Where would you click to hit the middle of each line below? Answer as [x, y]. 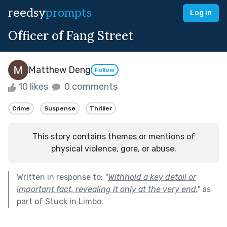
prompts [69, 13]
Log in [201, 13]
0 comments [90, 87]
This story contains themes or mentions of [113, 136]
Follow [105, 70]
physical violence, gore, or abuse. [113, 148]
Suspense [60, 108]
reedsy [27, 13]
